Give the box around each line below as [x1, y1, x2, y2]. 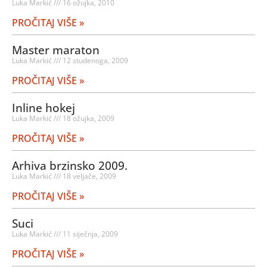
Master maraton [12, 42, 100, 58]
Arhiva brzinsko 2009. [12, 158, 128, 174]
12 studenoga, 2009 [61, 55, 128, 66]
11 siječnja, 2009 [61, 229, 118, 240]
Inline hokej [12, 100, 75, 116]
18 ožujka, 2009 [61, 113, 114, 124]
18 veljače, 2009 [61, 171, 116, 182]
